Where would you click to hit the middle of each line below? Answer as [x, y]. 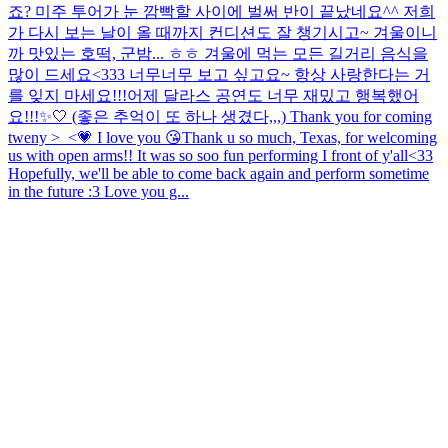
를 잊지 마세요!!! [67, 95]
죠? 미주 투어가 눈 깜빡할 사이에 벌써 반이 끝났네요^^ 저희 [221, 11]
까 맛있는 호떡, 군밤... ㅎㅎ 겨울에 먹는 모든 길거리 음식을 [218, 53]
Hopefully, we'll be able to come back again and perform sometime [218, 173]
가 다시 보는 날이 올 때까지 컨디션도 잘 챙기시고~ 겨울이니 [222, 32]
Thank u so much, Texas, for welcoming [309, 137]
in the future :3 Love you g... [98, 191]
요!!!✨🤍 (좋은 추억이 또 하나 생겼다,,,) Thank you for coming [220, 116]
